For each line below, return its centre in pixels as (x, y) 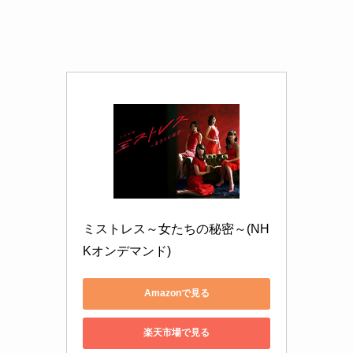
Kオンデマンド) (127, 251)
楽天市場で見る (176, 333)
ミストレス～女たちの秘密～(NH (176, 229)
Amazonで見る (176, 294)
